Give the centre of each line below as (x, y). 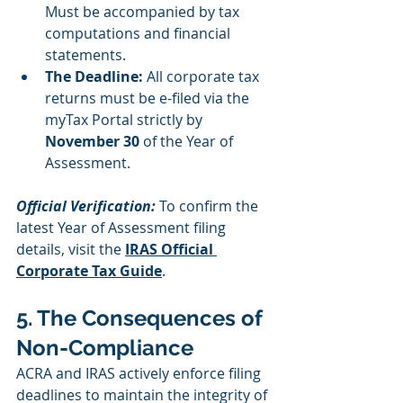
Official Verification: (86, 206)
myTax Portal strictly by (125, 120)
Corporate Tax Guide (89, 271)
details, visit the (71, 250)
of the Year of (188, 142)
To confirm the (209, 206)
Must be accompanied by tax (144, 12)
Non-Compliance (105, 348)
